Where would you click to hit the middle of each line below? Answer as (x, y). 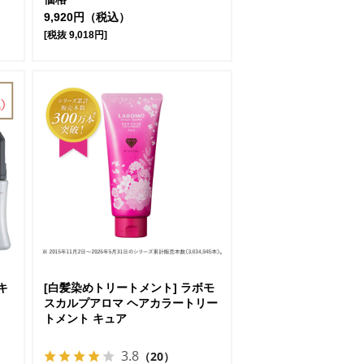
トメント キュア (85, 319)
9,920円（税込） (87, 17)
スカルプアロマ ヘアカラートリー (131, 303)
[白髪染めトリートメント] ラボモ (129, 288)
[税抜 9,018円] (76, 35)
